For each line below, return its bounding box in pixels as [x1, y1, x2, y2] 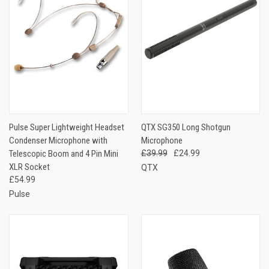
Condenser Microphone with [9, 135, 107, 147]
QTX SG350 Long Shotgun [141, 122, 231, 133]
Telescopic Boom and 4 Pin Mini [9, 148, 118, 160]
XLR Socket [9, 162, 50, 173]
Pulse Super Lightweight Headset [9, 122, 124, 133]
